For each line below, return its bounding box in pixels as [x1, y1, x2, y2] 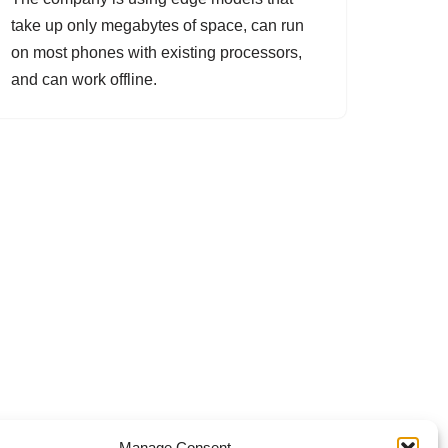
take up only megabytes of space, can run [11, 17, 304, 34]
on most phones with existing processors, [11, 44, 302, 61]
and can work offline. [11, 71, 157, 88]
